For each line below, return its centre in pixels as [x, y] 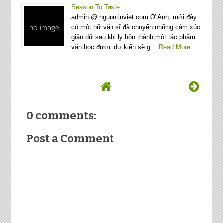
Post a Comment [70, 138]
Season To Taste [95, 7]
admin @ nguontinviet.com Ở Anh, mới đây [134, 17]
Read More [174, 47]
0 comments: [61, 115]
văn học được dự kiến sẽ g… [114, 47]
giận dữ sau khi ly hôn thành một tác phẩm [133, 37]
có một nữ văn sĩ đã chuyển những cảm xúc [135, 27]
